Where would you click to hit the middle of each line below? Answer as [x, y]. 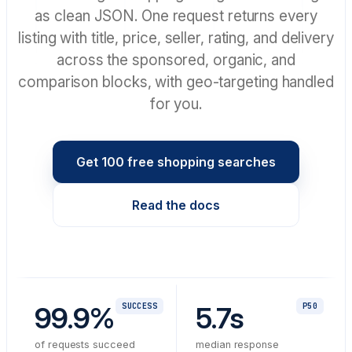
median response [238, 345]
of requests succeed [85, 345]
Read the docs [176, 205]
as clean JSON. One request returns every [176, 16]
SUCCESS [139, 306]
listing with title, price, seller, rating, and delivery [176, 38]
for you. [176, 104]
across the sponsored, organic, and [176, 60]
